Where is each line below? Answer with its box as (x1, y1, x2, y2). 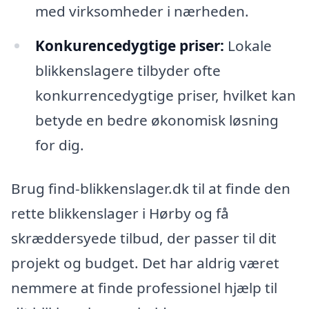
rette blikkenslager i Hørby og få (11, 203, 229, 223)
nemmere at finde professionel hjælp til (11, 278, 277, 298)
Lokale (223, 35, 272, 55)
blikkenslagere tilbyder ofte (34, 60, 221, 80)
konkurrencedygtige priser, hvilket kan (34, 85, 296, 105)
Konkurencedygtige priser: (34, 35, 224, 55)
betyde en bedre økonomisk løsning (34, 110, 279, 130)
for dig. (34, 134, 84, 154)
